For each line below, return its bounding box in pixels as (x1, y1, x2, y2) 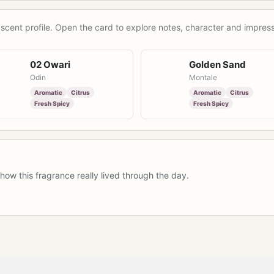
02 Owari (30, 59, 70, 70)
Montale (189, 73, 217, 82)
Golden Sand (189, 59, 246, 70)
